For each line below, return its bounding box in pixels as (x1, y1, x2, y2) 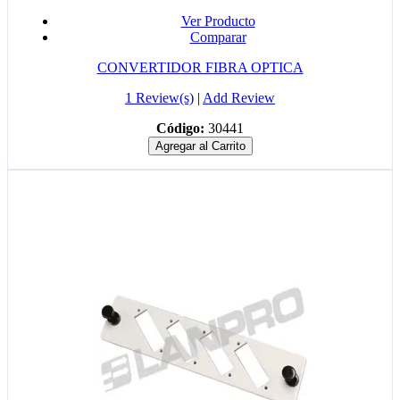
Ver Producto (180, 13, 255, 29)
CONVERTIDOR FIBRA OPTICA (96, 60, 304, 76)
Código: (156, 121, 204, 137)
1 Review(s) (125, 90, 194, 106)
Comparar (189, 29, 246, 46)
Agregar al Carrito (154, 139, 246, 154)
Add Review (203, 90, 275, 106)
